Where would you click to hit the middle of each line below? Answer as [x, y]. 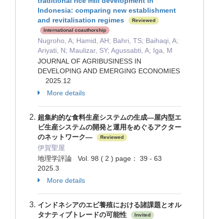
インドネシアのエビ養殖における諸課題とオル [109, 205]
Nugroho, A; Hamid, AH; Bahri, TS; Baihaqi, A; [108, 41]
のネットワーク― [66, 137]
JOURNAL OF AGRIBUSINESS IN [89, 61]
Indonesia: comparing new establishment [107, 10]
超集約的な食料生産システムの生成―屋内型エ [109, 117]
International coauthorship [75, 30]
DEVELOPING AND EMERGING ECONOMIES [109, 71]
